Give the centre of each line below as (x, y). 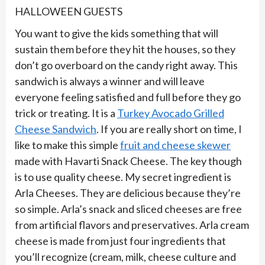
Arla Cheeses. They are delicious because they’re (128, 193)
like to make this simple (67, 145)
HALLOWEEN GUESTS (70, 11)
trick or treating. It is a (66, 113)
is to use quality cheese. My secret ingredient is (123, 177)
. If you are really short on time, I (169, 129)
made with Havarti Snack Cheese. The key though (128, 161)
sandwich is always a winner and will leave (110, 81)
